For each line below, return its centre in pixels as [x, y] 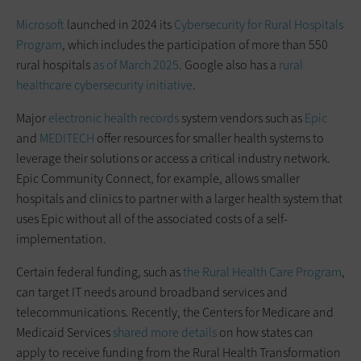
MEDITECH [67, 139]
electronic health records [114, 118]
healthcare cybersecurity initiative [104, 85]
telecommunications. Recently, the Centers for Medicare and [175, 313]
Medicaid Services [64, 333]
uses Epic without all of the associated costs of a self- [152, 219]
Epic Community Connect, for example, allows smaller [158, 179]
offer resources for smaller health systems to [209, 139]
